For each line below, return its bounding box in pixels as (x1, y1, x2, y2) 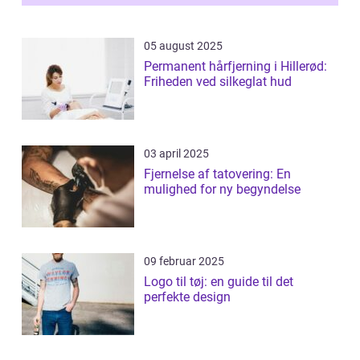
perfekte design (144, 289, 231, 305)
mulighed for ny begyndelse (144, 182, 301, 198)
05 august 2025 (144, 39, 223, 53)
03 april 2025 (144, 147, 209, 161)
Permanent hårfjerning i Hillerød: (144, 59, 327, 75)
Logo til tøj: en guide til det (144, 274, 293, 290)
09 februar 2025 (144, 255, 224, 268)
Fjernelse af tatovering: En (144, 166, 291, 182)
